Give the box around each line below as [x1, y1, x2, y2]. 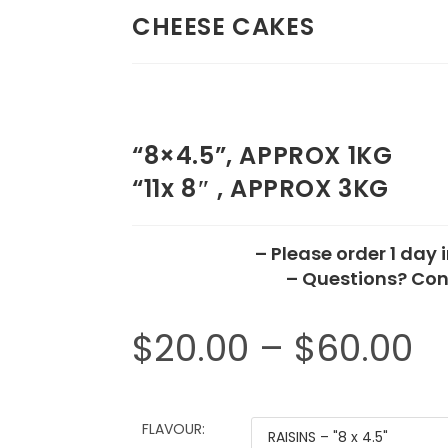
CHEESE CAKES [132, 10, 315, 43]
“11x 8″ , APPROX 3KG [132, 172, 389, 205]
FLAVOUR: [142, 419, 205, 439]
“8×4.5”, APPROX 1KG [132, 139, 393, 172]
